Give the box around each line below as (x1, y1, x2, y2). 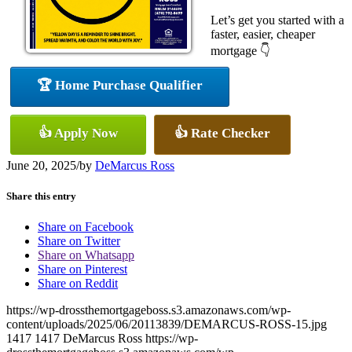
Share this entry (6, 189, 76, 202)
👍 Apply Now (38, 125, 118, 141)
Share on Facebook (38, 220, 134, 234)
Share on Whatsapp (38, 248, 134, 262)
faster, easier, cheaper (211, 27, 315, 41)
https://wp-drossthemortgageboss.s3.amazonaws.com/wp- (6, 303, 291, 317)
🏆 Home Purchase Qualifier (37, 77, 203, 93)
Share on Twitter (38, 234, 120, 248)
